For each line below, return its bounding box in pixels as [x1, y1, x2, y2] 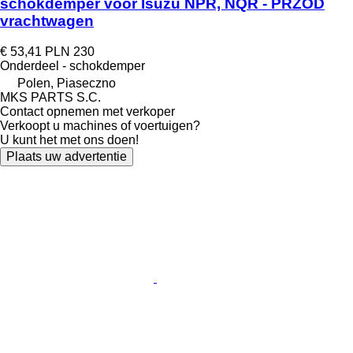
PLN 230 [45, 44, 95, 58]
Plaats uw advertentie [6, 149, 127, 163]
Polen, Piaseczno [17, 76, 116, 90]
